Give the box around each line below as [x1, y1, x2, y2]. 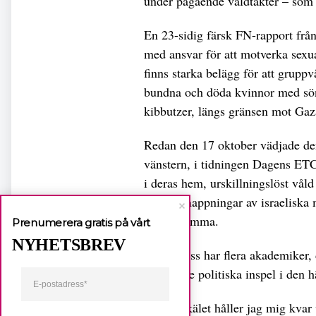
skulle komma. [144, 212, 219, 229]
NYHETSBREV [12, 236, 126, 254]
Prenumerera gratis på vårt [12, 216, 151, 229]
